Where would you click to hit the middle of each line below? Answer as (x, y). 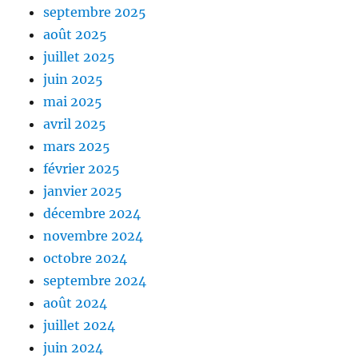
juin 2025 (74, 80)
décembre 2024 (92, 214)
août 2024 (76, 303)
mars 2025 (77, 147)
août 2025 (76, 35)
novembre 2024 (93, 236)
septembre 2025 (95, 12)
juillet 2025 (80, 57)
